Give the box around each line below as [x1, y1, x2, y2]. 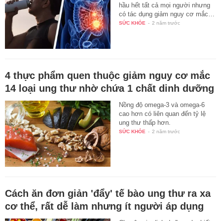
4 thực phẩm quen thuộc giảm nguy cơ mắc [5, 70, 210, 81]
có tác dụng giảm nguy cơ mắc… [119, 10, 215, 18]
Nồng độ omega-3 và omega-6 [119, 101, 205, 109]
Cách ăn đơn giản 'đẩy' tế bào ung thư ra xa [5, 188, 211, 199]
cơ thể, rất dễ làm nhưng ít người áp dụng [5, 201, 204, 212]
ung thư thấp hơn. [119, 119, 171, 127]
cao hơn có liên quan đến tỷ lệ [119, 110, 206, 118]
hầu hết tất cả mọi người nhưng [119, 1, 211, 9]
